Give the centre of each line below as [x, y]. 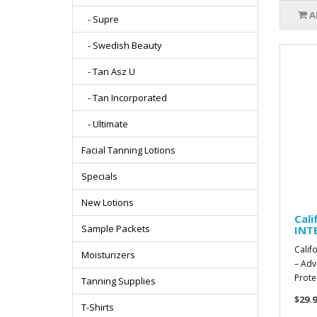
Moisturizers [108, 255]
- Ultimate [105, 124]
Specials [99, 176]
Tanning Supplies [119, 281]
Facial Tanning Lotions [128, 150]
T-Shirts [98, 307]
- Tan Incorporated [124, 98]
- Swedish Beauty [122, 45]
